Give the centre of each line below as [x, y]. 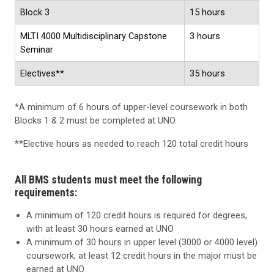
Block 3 [35, 12]
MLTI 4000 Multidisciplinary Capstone [94, 36]
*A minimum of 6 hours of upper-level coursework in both [131, 107]
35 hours [207, 73]
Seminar [37, 49]
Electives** [42, 73]
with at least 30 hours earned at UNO [100, 228]
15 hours [207, 12]
